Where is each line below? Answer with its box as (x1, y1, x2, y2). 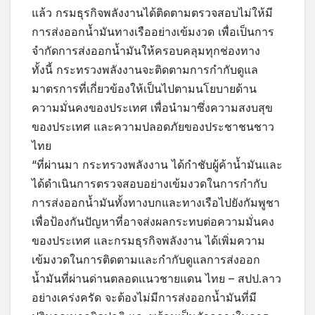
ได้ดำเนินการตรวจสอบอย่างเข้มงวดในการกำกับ (32, 176, 267, 191)
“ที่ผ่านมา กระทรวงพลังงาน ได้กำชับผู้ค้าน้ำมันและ (32, 157, 283, 172)
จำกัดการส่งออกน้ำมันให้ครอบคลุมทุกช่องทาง (32, 43, 260, 58)
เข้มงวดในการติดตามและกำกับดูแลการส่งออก (32, 252, 260, 266)
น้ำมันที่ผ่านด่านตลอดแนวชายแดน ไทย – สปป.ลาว (32, 271, 281, 285)
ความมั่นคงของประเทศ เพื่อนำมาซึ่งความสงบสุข (32, 100, 273, 115)
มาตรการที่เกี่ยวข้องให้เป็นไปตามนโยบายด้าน (32, 81, 257, 96)
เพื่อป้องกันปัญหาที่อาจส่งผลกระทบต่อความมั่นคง (32, 214, 274, 229)
